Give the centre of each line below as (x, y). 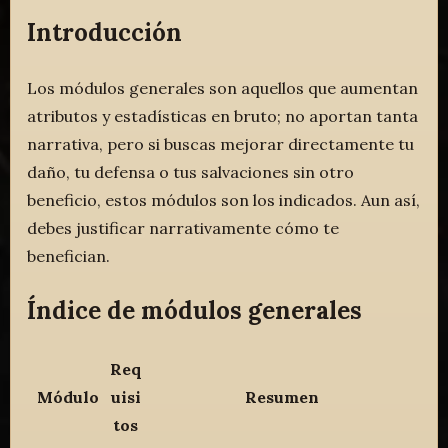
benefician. (69, 255)
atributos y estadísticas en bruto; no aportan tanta (223, 115)
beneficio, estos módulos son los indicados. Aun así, (224, 199)
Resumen (281, 396)
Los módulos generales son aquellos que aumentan (223, 87)
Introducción (105, 33)
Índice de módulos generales (195, 310)
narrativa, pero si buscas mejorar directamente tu (221, 143)
